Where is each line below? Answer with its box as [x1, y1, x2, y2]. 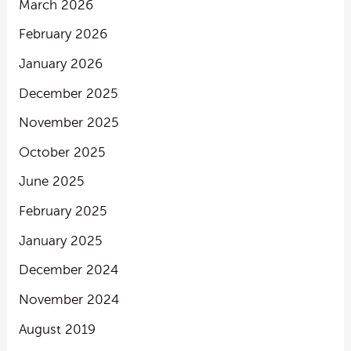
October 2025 [18, 144, 105, 160]
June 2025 [18, 174, 84, 190]
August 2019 [18, 321, 96, 337]
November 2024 [18, 292, 119, 307]
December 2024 [18, 262, 118, 278]
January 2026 [18, 56, 103, 71]
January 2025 [18, 233, 102, 248]
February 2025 [18, 204, 107, 219]
